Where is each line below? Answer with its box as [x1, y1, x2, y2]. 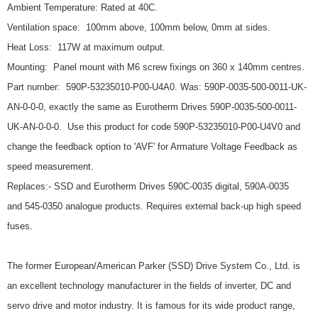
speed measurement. [7, 160, 94, 172]
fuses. [7, 220, 33, 231]
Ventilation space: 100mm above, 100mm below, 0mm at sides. [7, 21, 270, 33]
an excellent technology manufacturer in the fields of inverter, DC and [7, 280, 291, 291]
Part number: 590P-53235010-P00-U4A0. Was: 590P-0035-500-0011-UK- [7, 81, 307, 92]
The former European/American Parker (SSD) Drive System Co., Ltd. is [7, 260, 300, 271]
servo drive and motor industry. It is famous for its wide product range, [7, 300, 295, 311]
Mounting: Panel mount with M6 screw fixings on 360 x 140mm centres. [7, 61, 305, 72]
